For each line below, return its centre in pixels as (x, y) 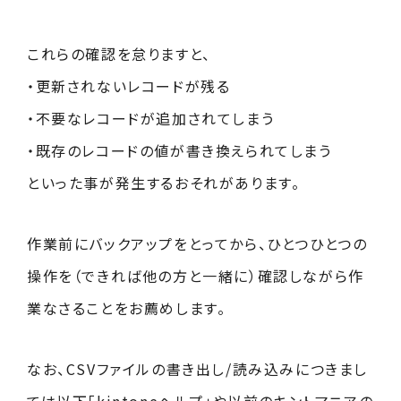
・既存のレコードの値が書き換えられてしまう (179, 151)
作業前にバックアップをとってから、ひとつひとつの (197, 244)
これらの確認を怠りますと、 (119, 54)
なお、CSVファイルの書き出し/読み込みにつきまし (198, 369)
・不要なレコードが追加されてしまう (151, 119)
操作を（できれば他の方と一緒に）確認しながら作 (196, 276)
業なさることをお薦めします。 (127, 308)
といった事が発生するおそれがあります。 (164, 183)
